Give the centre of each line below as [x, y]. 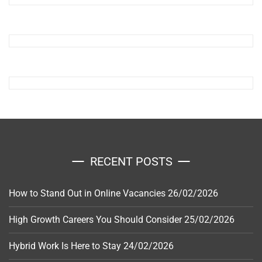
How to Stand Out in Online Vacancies [87, 193]
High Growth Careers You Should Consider [95, 219]
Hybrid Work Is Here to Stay [65, 246]
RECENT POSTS [131, 161]
